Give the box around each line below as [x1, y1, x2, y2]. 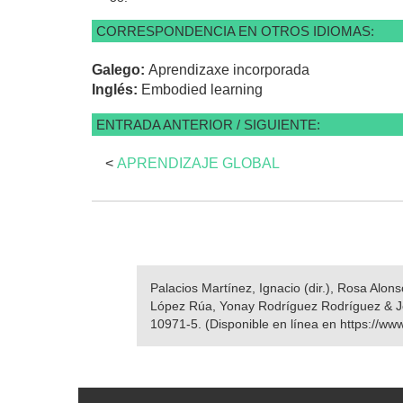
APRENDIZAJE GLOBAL [117, 155, 280, 171]
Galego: [92, 61, 148, 77]
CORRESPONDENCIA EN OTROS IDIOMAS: [96, 22, 374, 39]
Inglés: [92, 81, 141, 97]
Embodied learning [141, 81, 263, 97]
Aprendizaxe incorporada [148, 61, 309, 77]
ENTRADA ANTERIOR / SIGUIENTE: [96, 116, 320, 132]
